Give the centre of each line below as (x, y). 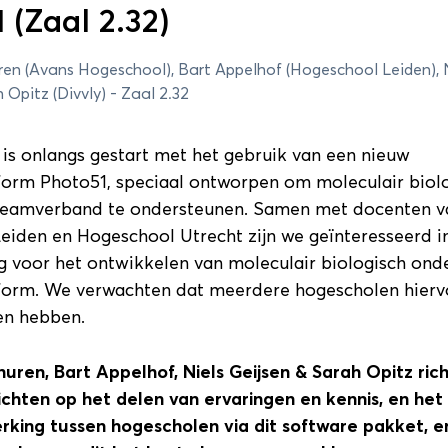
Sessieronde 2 (97, 125)
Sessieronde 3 (340, 125)
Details (278, 285)
